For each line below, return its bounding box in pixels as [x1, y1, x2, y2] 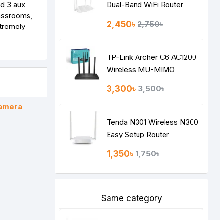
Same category [101, 193, 162, 203]
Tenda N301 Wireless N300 [107, 117, 199, 127]
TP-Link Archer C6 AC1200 [107, 53, 197, 62]
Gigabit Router [107, 77, 155, 86]
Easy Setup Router [107, 130, 169, 139]
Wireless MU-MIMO [107, 65, 175, 74]
